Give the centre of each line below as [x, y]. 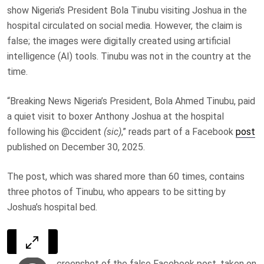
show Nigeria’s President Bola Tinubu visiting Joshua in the [127, 10]
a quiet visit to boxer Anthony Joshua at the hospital [115, 116]
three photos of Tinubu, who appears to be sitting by [116, 192]
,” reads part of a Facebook [179, 132]
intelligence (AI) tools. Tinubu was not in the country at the [129, 56]
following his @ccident [55, 132]
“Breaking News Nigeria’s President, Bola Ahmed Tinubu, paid [131, 101]
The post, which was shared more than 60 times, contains [126, 176]
